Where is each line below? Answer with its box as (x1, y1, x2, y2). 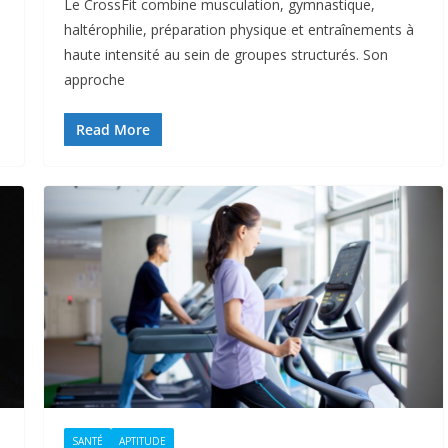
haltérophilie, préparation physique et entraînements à (63, 19, 414, 39)
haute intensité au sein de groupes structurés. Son (63, 44, 388, 64)
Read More (75, 119, 150, 139)
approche (63, 69, 125, 89)
